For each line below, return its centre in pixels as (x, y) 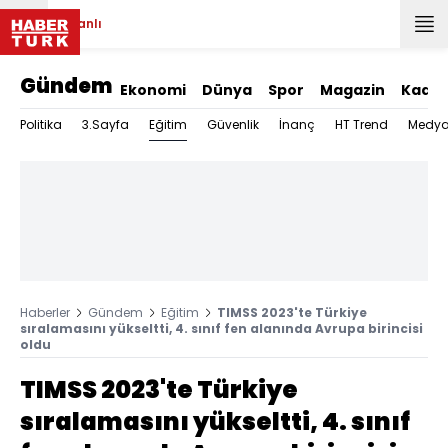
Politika (41, 124)
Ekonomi (153, 90)
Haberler (45, 312)
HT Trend (361, 124)
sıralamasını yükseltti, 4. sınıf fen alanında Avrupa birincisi (221, 328)
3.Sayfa (105, 124)
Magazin (352, 90)
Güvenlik (233, 124)
